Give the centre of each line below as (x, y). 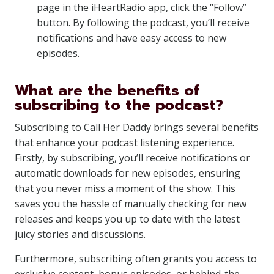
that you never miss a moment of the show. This (125, 188)
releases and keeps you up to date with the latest (127, 219)
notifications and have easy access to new (131, 38)
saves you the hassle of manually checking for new (131, 204)
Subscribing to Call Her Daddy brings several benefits (137, 127)
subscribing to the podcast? (119, 105)
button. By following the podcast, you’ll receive (143, 23)
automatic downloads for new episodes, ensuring (128, 173)
